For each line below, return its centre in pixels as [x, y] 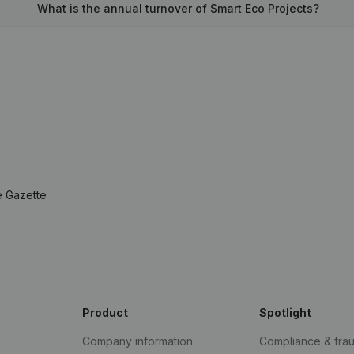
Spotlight [285, 313]
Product [105, 313]
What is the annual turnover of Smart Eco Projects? [178, 8]
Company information [137, 341]
